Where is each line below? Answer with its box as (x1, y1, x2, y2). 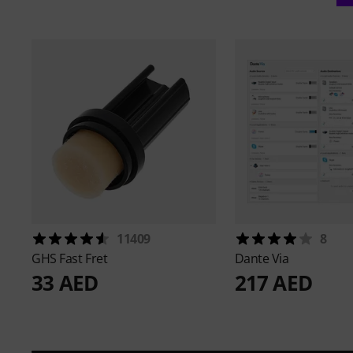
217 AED (234, 269, 312, 298)
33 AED (32, 269, 98, 298)
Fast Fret (59, 250, 108, 268)
